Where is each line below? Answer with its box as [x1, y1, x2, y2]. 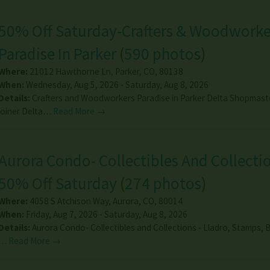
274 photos [124, 173, 201, 194]
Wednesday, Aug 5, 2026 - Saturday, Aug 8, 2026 [24, 79, 209, 91]
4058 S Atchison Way [29, 195, 108, 207]
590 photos [124, 43, 201, 64]
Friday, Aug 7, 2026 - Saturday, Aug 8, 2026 [24, 209, 187, 221]
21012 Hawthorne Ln [29, 66, 111, 78]
